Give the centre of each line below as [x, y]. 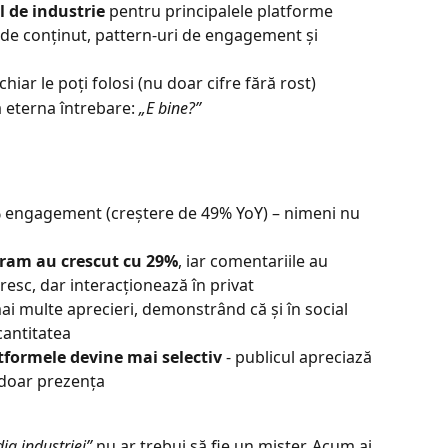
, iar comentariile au [255, 261]
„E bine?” [170, 107]
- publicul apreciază [299, 357]
